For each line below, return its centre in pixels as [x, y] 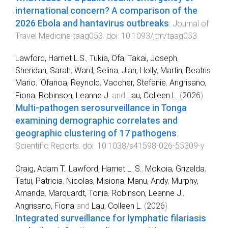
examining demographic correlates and [96, 121]
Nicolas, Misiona [95, 181]
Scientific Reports [47, 146]
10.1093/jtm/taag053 [159, 36]
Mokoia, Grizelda [175, 169]
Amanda [30, 193]
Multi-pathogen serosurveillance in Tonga [101, 108]
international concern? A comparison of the [106, 10]
